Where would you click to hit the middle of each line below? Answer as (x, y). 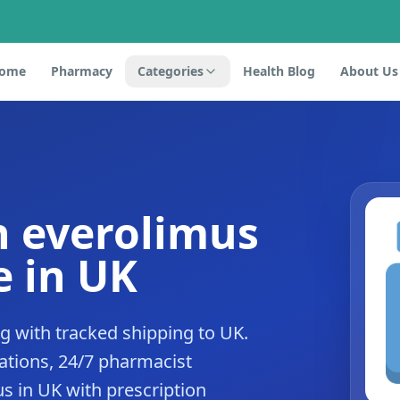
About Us (369, 71)
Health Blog (279, 71)
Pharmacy (81, 71)
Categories (170, 71)
